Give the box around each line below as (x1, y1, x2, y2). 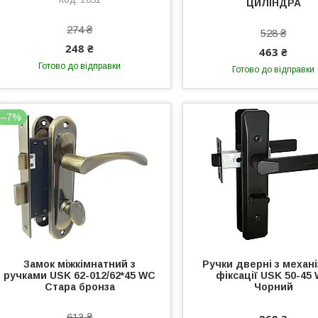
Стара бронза (44, 281, 115, 292)
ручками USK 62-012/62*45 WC (4, 270, 156, 281)
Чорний (253, 281, 293, 292)
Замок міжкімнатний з (23, 258, 136, 270)
